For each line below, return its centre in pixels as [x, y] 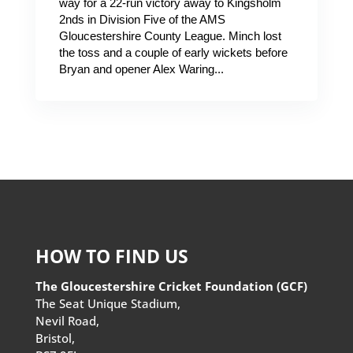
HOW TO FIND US [111, 256]
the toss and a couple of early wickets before [173, 52]
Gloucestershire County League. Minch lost [170, 36]
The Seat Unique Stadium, [108, 303]
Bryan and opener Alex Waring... [141, 69]
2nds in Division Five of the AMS [142, 19]
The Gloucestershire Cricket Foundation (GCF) [171, 286]
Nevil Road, [67, 321]
